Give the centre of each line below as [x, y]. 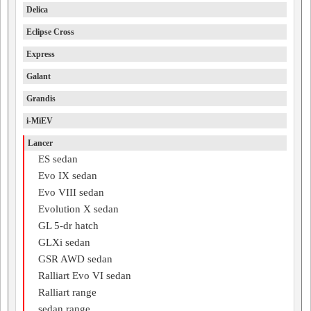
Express [41, 54]
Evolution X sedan [78, 209]
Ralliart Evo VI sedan [85, 276]
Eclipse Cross [50, 32]
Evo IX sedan [68, 176]
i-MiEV [40, 121]
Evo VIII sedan [71, 192]
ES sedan [58, 159]
